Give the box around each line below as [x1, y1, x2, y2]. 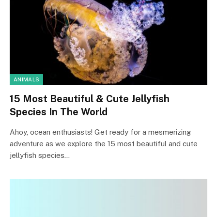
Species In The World [10, 106, 108, 118]
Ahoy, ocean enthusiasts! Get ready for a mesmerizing [10, 127, 191, 136]
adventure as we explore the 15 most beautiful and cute [10, 139, 198, 148]
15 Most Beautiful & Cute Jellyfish [10, 93, 170, 105]
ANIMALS [14, 76, 40, 82]
